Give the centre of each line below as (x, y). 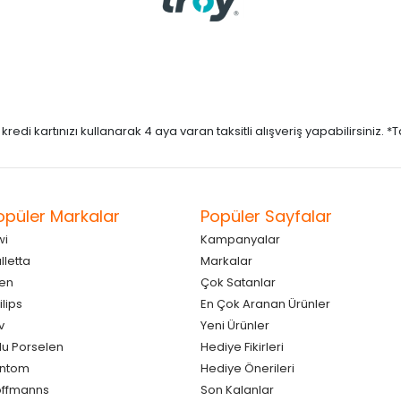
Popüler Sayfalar (266, 216)
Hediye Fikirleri (242, 346)
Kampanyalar (240, 239)
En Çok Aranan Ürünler (265, 303)
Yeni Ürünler (235, 325)
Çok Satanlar (238, 282)
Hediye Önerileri (247, 368)
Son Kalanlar (237, 389)
